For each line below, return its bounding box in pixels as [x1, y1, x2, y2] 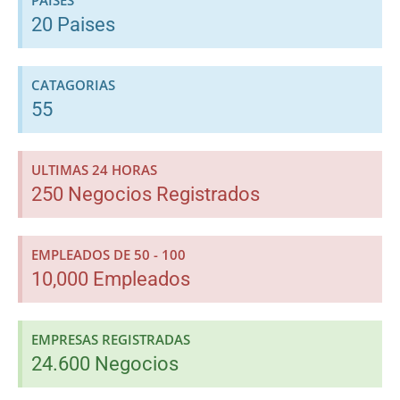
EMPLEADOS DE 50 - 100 [31, 245, 186, 263]
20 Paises [31, 12, 115, 36]
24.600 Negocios [31, 352, 179, 375]
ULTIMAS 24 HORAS [31, 160, 157, 179]
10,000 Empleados [31, 267, 190, 290]
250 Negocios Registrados [31, 182, 260, 205]
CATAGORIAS [31, 75, 115, 94]
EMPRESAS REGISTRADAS [31, 329, 190, 348]
